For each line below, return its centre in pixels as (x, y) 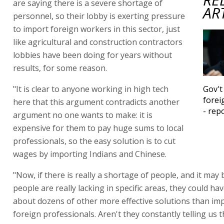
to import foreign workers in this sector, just (96, 29)
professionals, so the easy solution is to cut (94, 141)
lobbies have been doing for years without (92, 55)
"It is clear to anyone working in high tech (91, 89)
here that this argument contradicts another (96, 102)
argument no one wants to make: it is (83, 115)
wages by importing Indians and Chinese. (90, 154)
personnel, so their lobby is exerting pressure (99, 16)
